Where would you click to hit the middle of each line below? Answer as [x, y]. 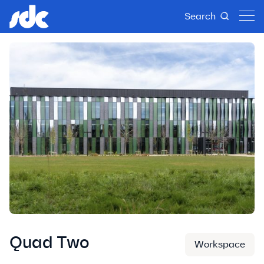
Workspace [220, 245]
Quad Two [49, 243]
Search [200, 16]
